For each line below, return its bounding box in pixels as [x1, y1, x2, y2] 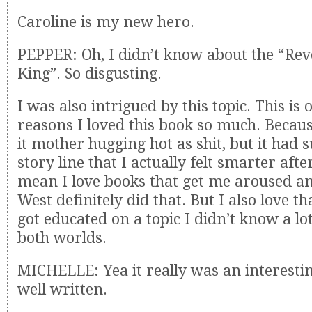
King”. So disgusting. [17, 65, 162, 82]
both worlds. [17, 229, 107, 247]
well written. [17, 281, 107, 298]
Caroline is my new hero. [17, 13, 194, 31]
